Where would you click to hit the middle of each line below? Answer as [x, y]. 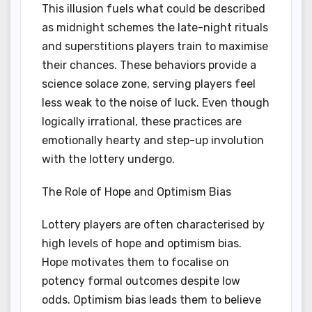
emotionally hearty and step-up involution [153, 141]
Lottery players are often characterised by [153, 225]
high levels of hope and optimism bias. [142, 244]
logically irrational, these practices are [142, 122]
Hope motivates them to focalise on [135, 263]
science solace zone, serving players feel [149, 84]
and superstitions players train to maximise [155, 47]
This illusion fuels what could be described [154, 9]
